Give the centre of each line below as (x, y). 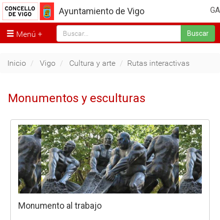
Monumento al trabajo (60, 206)
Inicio (17, 63)
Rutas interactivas (158, 63)
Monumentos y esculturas (77, 98)
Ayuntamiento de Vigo (102, 11)
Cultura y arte (92, 63)
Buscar (198, 34)
